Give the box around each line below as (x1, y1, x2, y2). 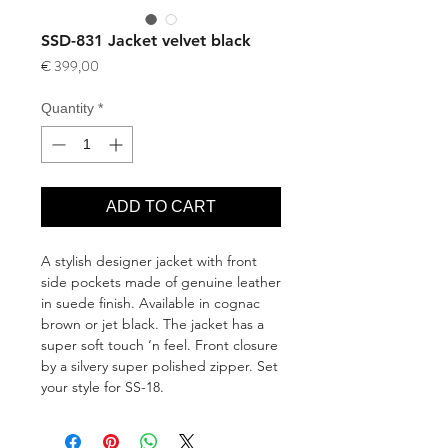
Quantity (41, 100, 94, 116)
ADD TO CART (106, 198, 216, 215)
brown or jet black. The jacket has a (41, 315, 264, 333)
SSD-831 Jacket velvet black (41, 31, 251, 50)
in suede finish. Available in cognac (41, 294, 260, 312)
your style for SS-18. (41, 378, 164, 396)
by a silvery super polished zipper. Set (41, 357, 278, 375)
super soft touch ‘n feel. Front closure (41, 336, 278, 354)
